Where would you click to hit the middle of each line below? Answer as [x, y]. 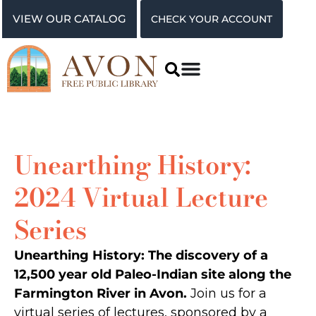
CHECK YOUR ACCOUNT [212, 19]
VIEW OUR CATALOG [70, 19]
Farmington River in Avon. [102, 294]
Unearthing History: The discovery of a [141, 256]
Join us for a [229, 294]
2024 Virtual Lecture [141, 197]
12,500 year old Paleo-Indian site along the [153, 275]
